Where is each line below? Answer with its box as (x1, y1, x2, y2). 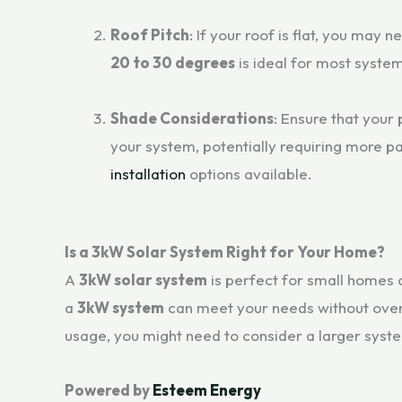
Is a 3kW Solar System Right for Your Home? (65, 242, 385, 262)
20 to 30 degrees (110, 52, 235, 72)
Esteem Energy (153, 380, 261, 399)
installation (110, 163, 186, 183)
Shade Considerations (110, 108, 274, 127)
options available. (186, 163, 312, 183)
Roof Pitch (110, 24, 189, 44)
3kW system (77, 298, 164, 318)
